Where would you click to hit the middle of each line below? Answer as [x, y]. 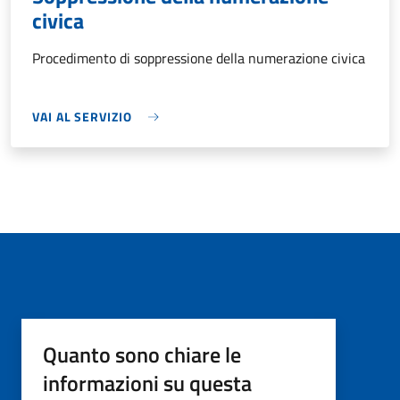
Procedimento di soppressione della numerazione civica [199, 58]
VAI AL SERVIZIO [82, 117]
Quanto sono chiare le [142, 355]
